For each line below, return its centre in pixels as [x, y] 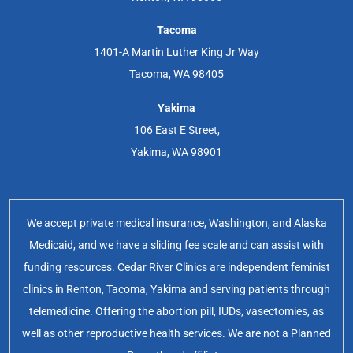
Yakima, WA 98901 [176, 152]
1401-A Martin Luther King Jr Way [176, 52]
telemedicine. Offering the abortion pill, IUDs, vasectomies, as [176, 312]
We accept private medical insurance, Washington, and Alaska [176, 223]
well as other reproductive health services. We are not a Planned [176, 334]
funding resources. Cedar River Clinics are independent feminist [176, 268]
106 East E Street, [176, 130]
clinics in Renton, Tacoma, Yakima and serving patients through [176, 290]
